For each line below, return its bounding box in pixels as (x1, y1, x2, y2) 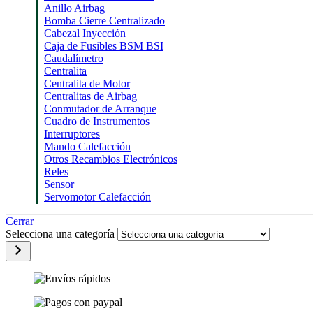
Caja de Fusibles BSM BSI (44, 40, 163, 52)
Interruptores (44, 128, 100, 140)
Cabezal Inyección (44, 27, 126, 39)
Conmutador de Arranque (44, 103, 156, 115)
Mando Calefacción (44, 140, 131, 152)
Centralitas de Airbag (44, 90, 137, 102)
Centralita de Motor (44, 78, 130, 89)
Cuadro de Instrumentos (44, 115, 150, 127)
